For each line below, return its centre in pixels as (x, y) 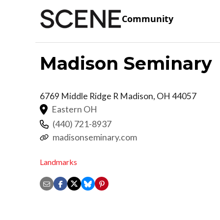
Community (148, 19)
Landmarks (58, 162)
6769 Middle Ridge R (80, 96)
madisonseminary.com (95, 137)
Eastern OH (74, 109)
